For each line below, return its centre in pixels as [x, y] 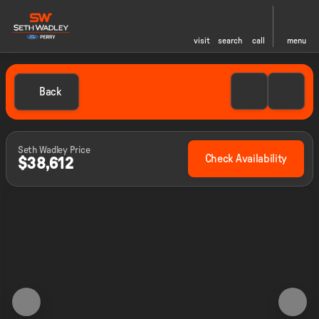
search [230, 40]
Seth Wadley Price [54, 150]
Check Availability [246, 159]
